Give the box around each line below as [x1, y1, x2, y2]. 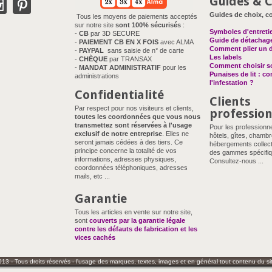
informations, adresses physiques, [75, 155, 176, 163]
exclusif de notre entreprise [75, 130, 162, 137]
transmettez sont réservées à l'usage [75, 121, 192, 129]
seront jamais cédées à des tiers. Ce [75, 138, 183, 146]
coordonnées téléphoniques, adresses [75, 164, 188, 171]
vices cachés [75, 234, 115, 241]
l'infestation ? [209, 79, 254, 86]
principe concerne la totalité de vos [75, 147, 177, 154]
